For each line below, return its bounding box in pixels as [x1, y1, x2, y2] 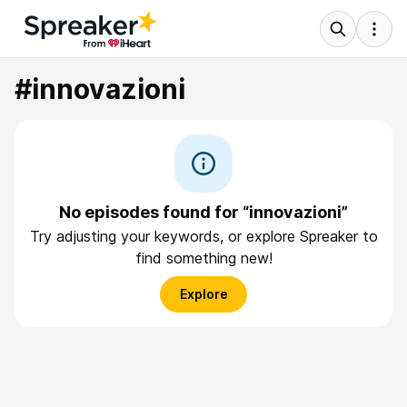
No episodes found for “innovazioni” [59, 203, 348, 222]
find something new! [134, 249, 273, 267]
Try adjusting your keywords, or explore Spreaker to [29, 227, 378, 245]
